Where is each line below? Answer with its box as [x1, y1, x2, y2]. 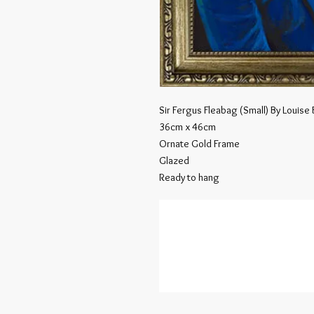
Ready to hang [159, 171, 219, 184]
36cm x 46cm [159, 121, 216, 133]
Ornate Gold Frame [159, 137, 240, 150]
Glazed [159, 154, 189, 167]
